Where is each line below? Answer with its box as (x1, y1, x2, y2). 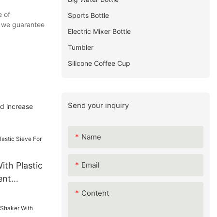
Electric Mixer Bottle (68, 27, 131, 36)
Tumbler (68, 43, 94, 52)
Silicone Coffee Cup (68, 59, 131, 68)
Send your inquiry (68, 101, 129, 110)
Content (81, 188, 109, 198)
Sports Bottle (68, 11, 109, 20)
